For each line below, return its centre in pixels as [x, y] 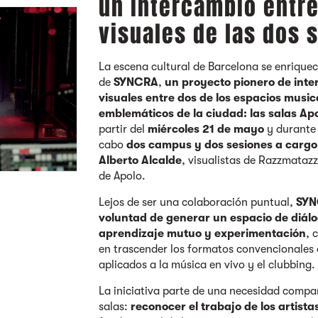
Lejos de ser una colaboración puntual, [198, 202]
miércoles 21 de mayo [206, 129]
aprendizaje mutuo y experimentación [203, 234]
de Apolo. [124, 176]
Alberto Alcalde [141, 160]
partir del [124, 129]
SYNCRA [136, 82]
